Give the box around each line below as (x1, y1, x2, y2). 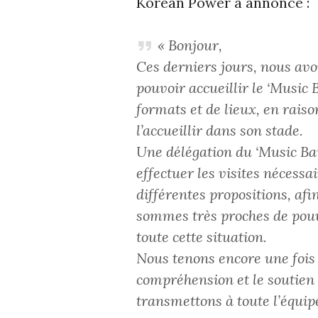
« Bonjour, (158, 35, 222, 54)
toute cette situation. (136, 227, 267, 246)
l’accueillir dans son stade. (136, 121, 303, 139)
